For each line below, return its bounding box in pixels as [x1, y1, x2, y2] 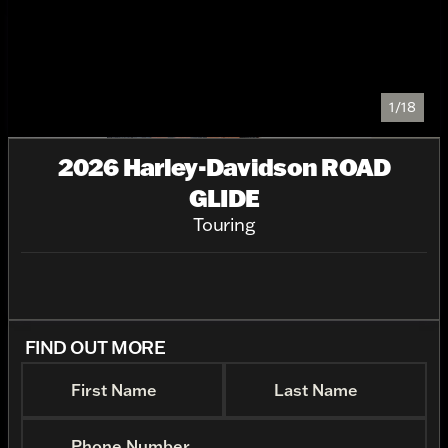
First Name [71, 380, 157, 400]
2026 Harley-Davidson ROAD [57, 151, 391, 182]
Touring [193, 213, 255, 236]
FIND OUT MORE [25, 335, 165, 359]
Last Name [274, 380, 358, 400]
